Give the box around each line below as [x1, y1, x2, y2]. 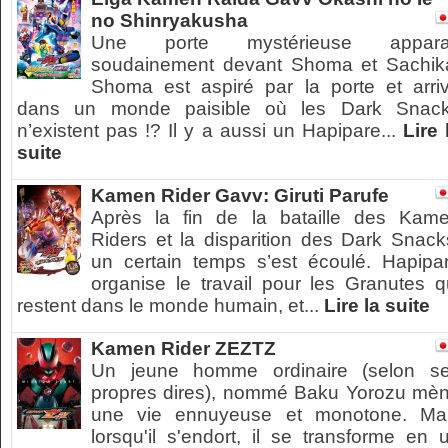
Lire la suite [324, 295, 430, 316]
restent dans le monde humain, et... [17, 295, 324, 316]
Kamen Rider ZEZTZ [91, 338, 276, 359]
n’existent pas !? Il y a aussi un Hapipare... [17, 120, 403, 141]
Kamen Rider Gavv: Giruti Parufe [91, 185, 389, 206]
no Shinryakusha [91, 10, 248, 31]
